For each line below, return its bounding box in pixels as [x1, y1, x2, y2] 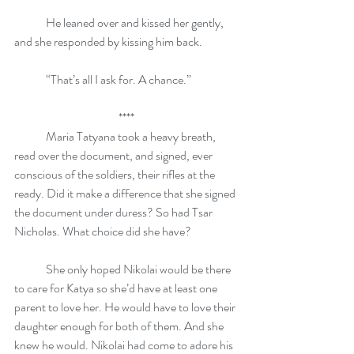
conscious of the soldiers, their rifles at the [14, 165, 217, 183]
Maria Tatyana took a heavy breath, [14, 127, 46, 145]
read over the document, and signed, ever [14, 146, 215, 164]
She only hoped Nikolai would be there [14, 260, 46, 278]
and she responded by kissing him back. [14, 32, 202, 51]
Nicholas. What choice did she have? [14, 222, 194, 240]
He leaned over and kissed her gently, [14, 13, 46, 32]
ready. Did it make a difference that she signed [14, 184, 238, 202]
